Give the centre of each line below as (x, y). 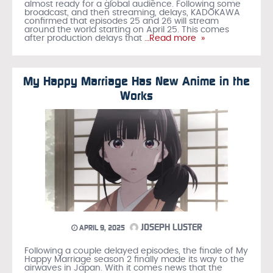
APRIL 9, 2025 (101, 228)
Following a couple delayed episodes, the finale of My (136, 251)
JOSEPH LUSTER (170, 228)
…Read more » (173, 39)
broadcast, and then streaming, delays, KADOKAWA (132, 13)
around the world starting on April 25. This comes (127, 30)
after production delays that (83, 39)
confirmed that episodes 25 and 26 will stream (122, 22)
